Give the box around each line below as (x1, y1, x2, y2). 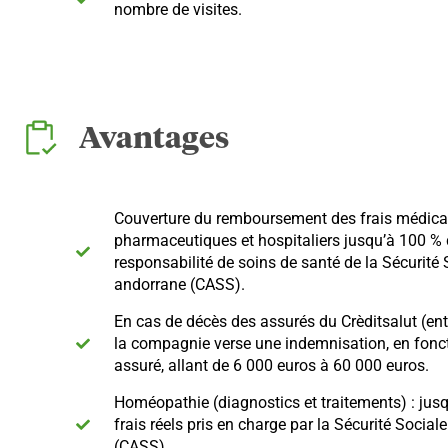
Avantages (79, 125, 229, 155)
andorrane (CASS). (113, 275, 245, 294)
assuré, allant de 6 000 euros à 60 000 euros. (113, 356, 429, 375)
